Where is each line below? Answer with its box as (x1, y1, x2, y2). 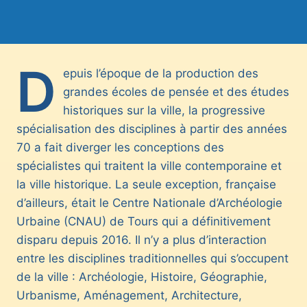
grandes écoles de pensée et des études (63, 85, 289, 99)
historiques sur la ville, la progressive (63, 103, 265, 118)
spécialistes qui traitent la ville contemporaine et (16, 159, 282, 173)
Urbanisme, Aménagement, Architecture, (16, 288, 242, 303)
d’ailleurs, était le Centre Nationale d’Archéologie (16, 196, 282, 210)
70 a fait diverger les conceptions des (16, 140, 224, 155)
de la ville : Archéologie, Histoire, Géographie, (16, 270, 267, 284)
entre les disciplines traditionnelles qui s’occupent (16, 251, 288, 266)
